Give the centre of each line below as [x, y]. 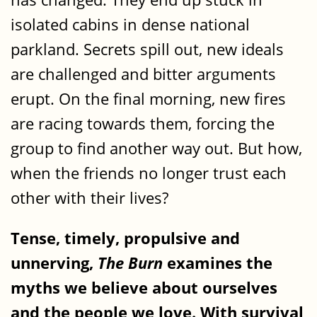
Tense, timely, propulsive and [125, 238]
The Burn [130, 263]
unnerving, [54, 263]
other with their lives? [90, 197]
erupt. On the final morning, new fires [148, 98]
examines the [218, 263]
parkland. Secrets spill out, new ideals [147, 49]
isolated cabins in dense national [130, 24]
